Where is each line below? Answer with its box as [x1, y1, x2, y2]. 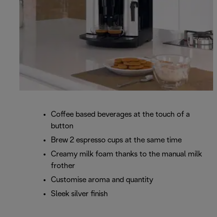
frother [51, 162, 75, 170]
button [51, 123, 73, 130]
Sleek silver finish [51, 190, 108, 198]
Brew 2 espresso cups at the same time [51, 137, 182, 144]
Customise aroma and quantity [51, 176, 153, 184]
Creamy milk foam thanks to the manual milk [51, 151, 202, 158]
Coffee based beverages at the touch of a [51, 111, 190, 119]
